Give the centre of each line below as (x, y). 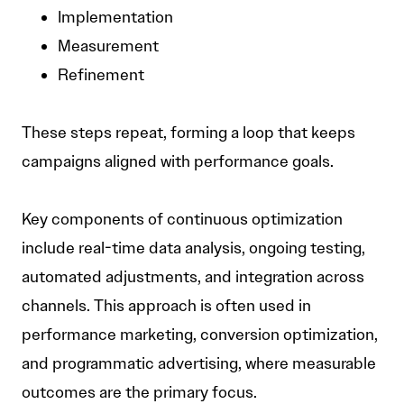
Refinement (101, 75)
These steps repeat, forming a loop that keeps (188, 133)
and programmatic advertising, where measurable (199, 364)
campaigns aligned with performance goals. (178, 162)
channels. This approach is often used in (166, 306)
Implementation (115, 18)
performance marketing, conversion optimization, (200, 335)
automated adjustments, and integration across (193, 277)
